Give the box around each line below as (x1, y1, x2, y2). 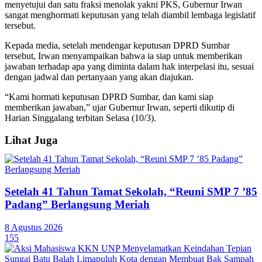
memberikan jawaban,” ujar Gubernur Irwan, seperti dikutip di (5, 102, 235, 112)
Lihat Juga (5, 133, 58, 146)
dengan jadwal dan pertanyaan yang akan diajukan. (5, 71, 194, 82)
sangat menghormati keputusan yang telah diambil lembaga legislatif (5, 9, 256, 20)
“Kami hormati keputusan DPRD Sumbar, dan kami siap (5, 91, 213, 102)
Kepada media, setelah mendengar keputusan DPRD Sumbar (5, 40, 230, 50)
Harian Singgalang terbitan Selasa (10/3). (5, 112, 156, 123)
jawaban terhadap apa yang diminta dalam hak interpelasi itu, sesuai (5, 61, 254, 71)
